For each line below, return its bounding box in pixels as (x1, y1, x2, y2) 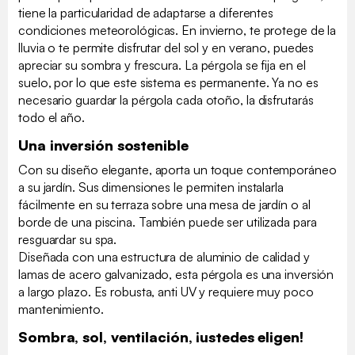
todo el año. (18, 109, 85, 126)
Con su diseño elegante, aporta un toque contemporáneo (18, 162, 337, 178)
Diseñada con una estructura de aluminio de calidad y (18, 249, 310, 265)
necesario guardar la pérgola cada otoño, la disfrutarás (18, 92, 314, 109)
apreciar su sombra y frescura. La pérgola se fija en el (18, 57, 306, 74)
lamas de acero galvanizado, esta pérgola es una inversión (18, 266, 334, 283)
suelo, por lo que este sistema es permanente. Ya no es (18, 74, 319, 91)
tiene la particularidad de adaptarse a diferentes (18, 5, 274, 21)
